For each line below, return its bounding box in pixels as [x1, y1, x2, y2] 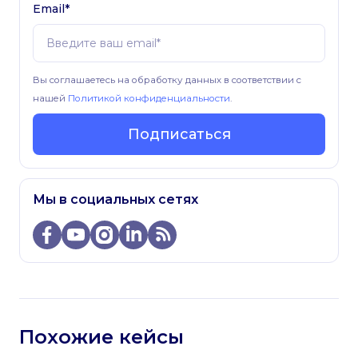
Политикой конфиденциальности [68, 93, 230, 105]
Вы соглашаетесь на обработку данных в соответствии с [33, 74, 301, 86]
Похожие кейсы [19, 325, 184, 349]
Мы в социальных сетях [33, 192, 198, 208]
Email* [33, 2, 70, 17]
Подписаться [127, 125, 231, 144]
